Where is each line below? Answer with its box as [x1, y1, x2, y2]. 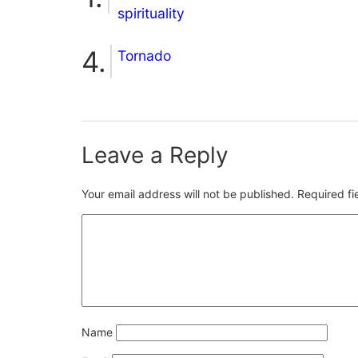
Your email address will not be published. [82, 186, 294, 201]
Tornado [117, 46, 171, 64]
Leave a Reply [82, 141, 229, 169]
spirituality [117, 4, 185, 22]
